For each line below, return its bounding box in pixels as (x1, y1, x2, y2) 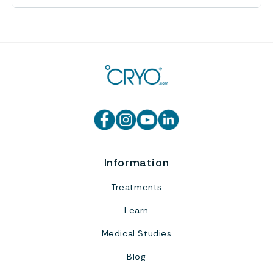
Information (104, 155, 169, 170)
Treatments (111, 181, 162, 193)
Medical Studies (101, 227, 172, 239)
